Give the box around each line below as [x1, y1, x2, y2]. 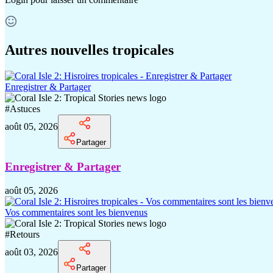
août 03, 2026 [5, 246, 58, 257]
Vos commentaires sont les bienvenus [5, 207, 147, 218]
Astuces [10, 104, 40, 115]
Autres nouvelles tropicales [5, 42, 174, 58]
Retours [10, 229, 40, 239]
